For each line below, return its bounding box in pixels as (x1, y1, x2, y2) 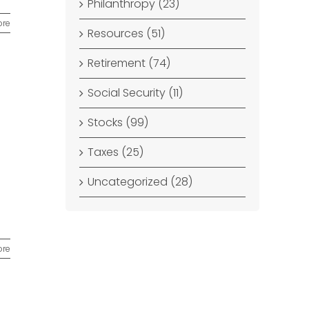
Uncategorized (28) (88, 174, 193, 190)
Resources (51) (88, 26, 166, 41)
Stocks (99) (88, 114, 149, 130)
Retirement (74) (88, 55, 171, 71)
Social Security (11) (88, 85, 183, 101)
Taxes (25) (88, 144, 144, 160)
